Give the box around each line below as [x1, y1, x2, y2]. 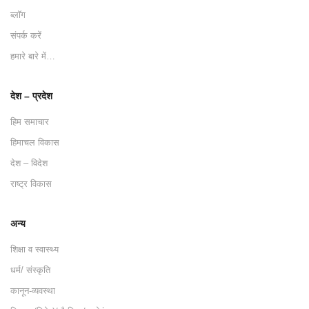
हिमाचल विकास [10, 137, 59, 148]
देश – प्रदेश [10, 90, 52, 102]
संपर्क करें [10, 30, 41, 41]
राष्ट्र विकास [10, 179, 52, 190]
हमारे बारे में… [10, 51, 55, 62]
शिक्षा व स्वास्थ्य [10, 244, 59, 255]
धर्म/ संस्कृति [10, 265, 50, 276]
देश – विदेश [10, 158, 48, 169]
